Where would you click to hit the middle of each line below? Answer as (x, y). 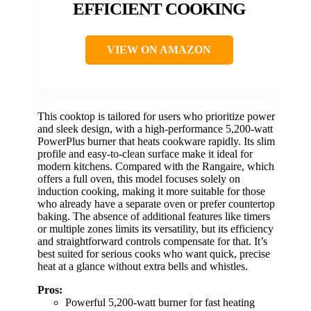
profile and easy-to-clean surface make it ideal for (145, 153)
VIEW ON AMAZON (159, 49)
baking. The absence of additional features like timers (154, 216)
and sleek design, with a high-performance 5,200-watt (155, 128)
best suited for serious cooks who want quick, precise (154, 253)
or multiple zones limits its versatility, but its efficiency (155, 228)
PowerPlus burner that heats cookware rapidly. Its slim (156, 141)
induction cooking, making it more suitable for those (151, 191)
